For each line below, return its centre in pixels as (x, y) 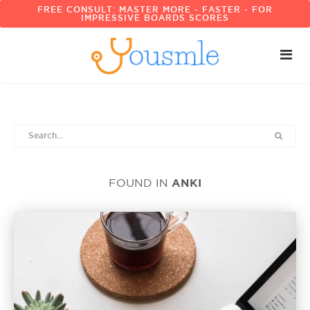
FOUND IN (140, 183)
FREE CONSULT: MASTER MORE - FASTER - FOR (155, 9)
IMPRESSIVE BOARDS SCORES (155, 18)
